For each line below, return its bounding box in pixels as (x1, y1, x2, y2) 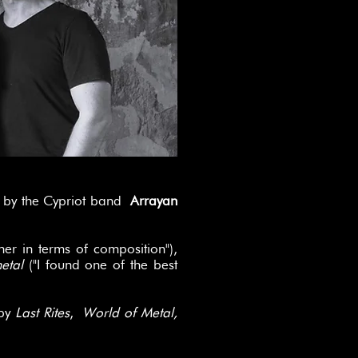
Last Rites (15, 304, 70, 320)
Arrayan (130, 193, 177, 209)
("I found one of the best (28, 257, 178, 272)
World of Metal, (82, 304, 177, 320)
